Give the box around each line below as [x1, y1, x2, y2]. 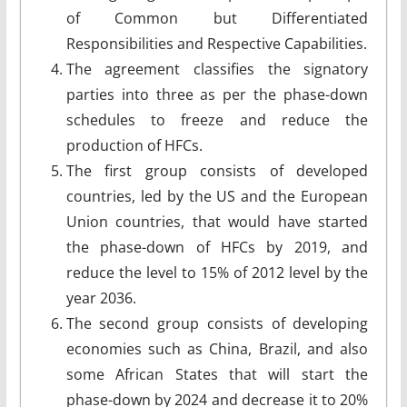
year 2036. [65, 287, 136, 308]
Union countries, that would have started [65, 211, 369, 232]
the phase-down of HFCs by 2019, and [65, 236, 369, 257]
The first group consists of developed [65, 160, 369, 181]
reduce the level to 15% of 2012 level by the [65, 262, 369, 283]
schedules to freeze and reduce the [65, 109, 369, 130]
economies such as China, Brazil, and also [65, 338, 369, 359]
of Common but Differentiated [65, 7, 369, 28]
